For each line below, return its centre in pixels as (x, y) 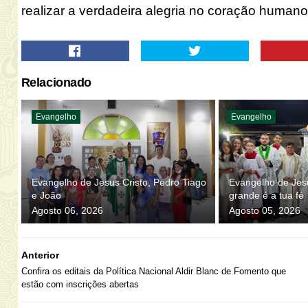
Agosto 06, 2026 (67, 210)
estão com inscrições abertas (80, 284)
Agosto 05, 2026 (264, 210)
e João (46, 195)
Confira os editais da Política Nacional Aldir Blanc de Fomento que (153, 271)
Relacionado (56, 82)
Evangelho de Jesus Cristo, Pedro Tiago (119, 182)
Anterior (40, 255)
